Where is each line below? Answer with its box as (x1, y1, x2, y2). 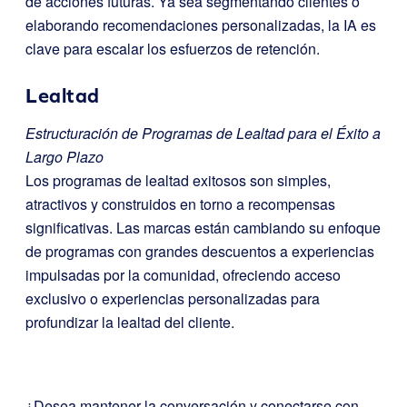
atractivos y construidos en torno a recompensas (25, 194, 335, 214)
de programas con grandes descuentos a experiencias (25, 241, 374, 262)
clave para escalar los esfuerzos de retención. (25, 38, 320, 59)
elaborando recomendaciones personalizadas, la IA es (25, 15, 376, 35)
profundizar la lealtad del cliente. (25, 312, 234, 333)
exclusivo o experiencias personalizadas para (25, 288, 320, 309)
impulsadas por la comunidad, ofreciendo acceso (25, 264, 341, 285)
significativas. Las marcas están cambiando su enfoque (25, 217, 381, 238)
